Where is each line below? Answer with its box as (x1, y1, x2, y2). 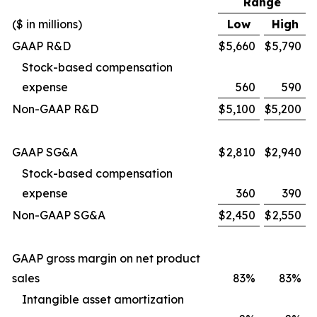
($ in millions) (12, 17, 82, 32)
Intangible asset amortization (22, 292, 184, 307)
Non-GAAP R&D (12, 102, 98, 117)
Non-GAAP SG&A (12, 208, 105, 223)
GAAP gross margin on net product (12, 251, 200, 266)
